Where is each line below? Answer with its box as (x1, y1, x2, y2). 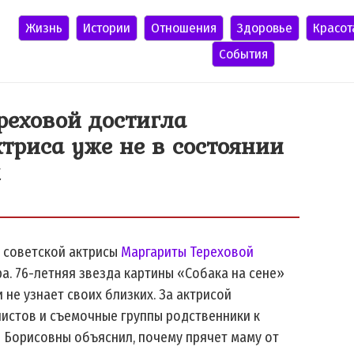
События (218, 46, 268, 62)
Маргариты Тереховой (121, 243, 254, 261)
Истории (83, 20, 131, 36)
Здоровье (237, 20, 293, 36)
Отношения (151, 20, 217, 36)
